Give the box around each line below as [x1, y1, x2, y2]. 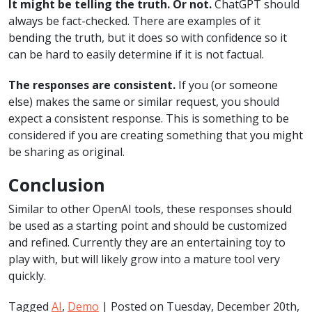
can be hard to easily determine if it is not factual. [8, 46, 264, 62]
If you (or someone [175, 77, 278, 93]
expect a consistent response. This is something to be [8, 110, 289, 126]
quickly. [8, 267, 46, 283]
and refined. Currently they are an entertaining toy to [8, 234, 286, 250]
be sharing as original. [8, 143, 125, 159]
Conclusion [8, 172, 105, 196]
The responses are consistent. [8, 77, 175, 93]
